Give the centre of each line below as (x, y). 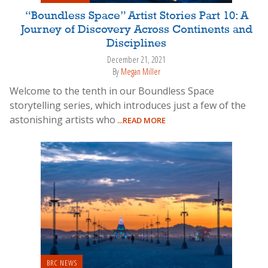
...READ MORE (141, 120)
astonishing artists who (63, 119)
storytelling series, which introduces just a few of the (128, 105)
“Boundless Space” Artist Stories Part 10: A (136, 16)
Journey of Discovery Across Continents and (136, 30)
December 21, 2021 (136, 59)
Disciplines (136, 43)
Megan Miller (141, 72)
